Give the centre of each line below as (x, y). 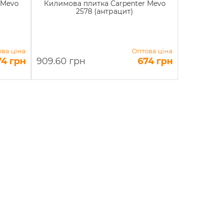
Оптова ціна (152, 51)
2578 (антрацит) (105, 11)
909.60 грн (61, 61)
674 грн (155, 61)
